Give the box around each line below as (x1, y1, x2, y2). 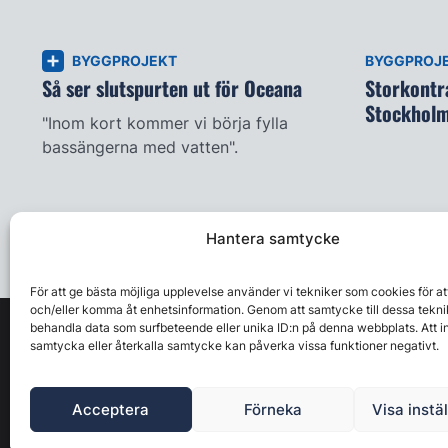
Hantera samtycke (205, 229, 340, 248)
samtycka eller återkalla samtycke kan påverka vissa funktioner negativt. (30, 338, 439, 353)
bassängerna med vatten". (42, 136, 238, 157)
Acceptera (72, 399, 150, 419)
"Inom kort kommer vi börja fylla (42, 112, 288, 133)
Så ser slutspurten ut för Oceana (42, 73, 302, 104)
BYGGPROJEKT (71, 52, 177, 70)
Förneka (243, 399, 302, 419)
